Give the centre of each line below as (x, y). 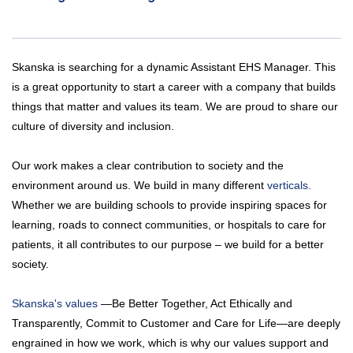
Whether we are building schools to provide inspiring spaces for (169, 204)
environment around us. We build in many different (139, 185)
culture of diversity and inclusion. (93, 126)
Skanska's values (55, 303)
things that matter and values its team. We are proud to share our (175, 106)
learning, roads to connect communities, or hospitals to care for (169, 224)
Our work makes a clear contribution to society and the (148, 165)
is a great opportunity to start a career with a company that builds (174, 86)
